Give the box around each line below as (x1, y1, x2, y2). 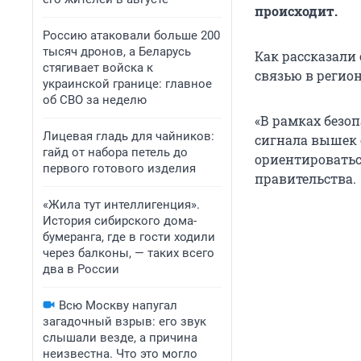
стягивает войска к (43, 60, 153, 75)
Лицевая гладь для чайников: (43, 129, 214, 143)
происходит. (255, 2, 338, 20)
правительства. (255, 170, 356, 188)
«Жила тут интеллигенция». (43, 197, 200, 212)
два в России (43, 262, 119, 276)
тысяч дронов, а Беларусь (43, 44, 191, 59)
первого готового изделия (43, 161, 196, 176)
